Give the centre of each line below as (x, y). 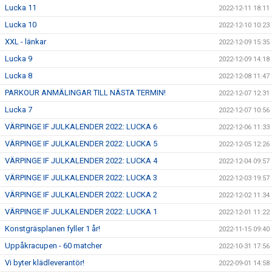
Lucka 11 (21, 8)
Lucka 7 (19, 110)
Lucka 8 (19, 76)
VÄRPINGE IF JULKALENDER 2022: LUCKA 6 (81, 127)
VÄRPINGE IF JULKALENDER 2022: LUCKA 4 (81, 161)
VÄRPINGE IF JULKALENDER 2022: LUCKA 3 (81, 178)
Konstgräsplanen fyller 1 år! (53, 229)
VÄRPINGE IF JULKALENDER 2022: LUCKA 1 (81, 212)
